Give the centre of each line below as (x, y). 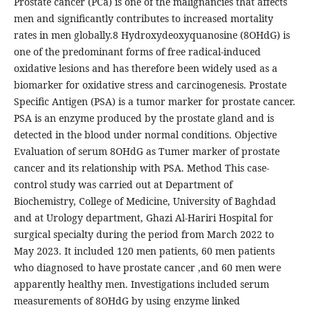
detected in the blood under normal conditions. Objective (145, 135)
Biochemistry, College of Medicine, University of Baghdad (145, 201)
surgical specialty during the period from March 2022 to (144, 235)
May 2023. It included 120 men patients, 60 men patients (144, 251)
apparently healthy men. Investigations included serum (141, 284)
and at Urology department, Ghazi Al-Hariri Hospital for (143, 218)
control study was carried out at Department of (123, 185)
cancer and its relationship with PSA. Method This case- (141, 168)
